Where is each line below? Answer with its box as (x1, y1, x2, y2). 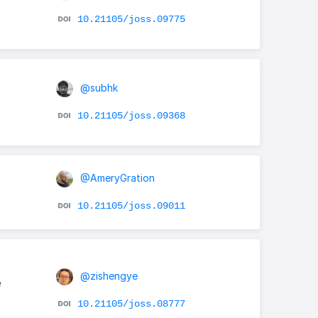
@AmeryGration (77, 171, 155, 184)
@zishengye (77, 269, 138, 282)
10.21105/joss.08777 (77, 297, 185, 309)
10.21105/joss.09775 (77, 13, 185, 25)
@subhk (77, 81, 118, 94)
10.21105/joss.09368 (77, 109, 185, 121)
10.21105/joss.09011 (77, 199, 185, 212)
